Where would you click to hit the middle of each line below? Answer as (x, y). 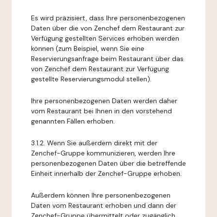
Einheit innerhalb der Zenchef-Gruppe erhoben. (106, 173)
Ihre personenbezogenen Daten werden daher (104, 101)
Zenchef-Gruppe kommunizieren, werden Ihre (103, 153)
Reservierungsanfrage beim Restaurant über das (107, 59)
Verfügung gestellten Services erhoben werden (105, 38)
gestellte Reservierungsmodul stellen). (91, 79)
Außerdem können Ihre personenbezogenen (101, 195)
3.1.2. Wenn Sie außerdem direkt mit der (94, 143)
